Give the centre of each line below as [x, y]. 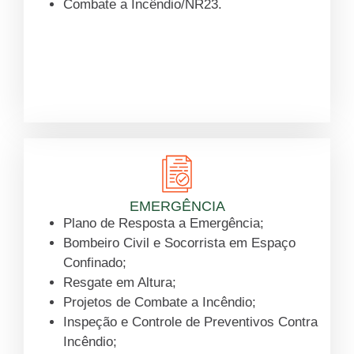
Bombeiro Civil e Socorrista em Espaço [179, 243]
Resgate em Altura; [120, 283]
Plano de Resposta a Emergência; [164, 224]
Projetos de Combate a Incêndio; [160, 303]
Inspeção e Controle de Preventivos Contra [190, 322]
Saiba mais [177, 91]
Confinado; [95, 263]
